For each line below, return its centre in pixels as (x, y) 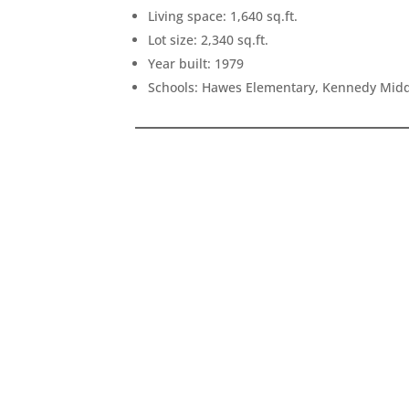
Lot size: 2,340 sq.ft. (209, 39)
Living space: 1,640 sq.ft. (223, 16)
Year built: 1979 (196, 63)
